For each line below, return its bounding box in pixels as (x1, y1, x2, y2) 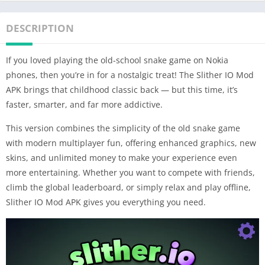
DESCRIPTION (6, 21, 74, 35)
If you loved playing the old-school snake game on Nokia (6, 54, 228, 66)
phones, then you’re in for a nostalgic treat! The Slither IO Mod (6, 69, 254, 80)
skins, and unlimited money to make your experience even (6, 151, 237, 163)
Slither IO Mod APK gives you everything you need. (6, 196, 206, 208)
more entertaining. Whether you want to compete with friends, (6, 166, 255, 178)
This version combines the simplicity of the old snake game (6, 122, 240, 134)
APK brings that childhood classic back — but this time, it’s (6, 83, 238, 95)
